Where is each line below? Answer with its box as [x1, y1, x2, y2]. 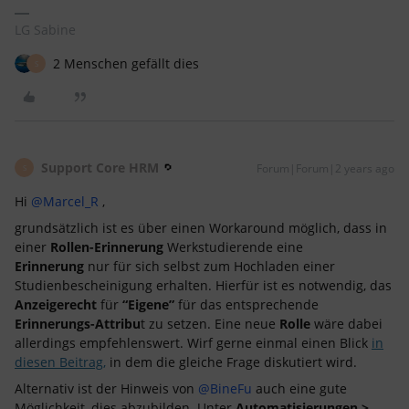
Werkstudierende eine [167, 238, 303, 256]
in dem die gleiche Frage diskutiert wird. [106, 353, 357, 371]
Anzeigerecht [15, 296, 97, 313]
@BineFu [198, 380, 252, 397]
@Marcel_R [31, 193, 99, 210]
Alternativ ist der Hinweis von [15, 380, 198, 397]
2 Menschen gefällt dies [53, 55, 199, 72]
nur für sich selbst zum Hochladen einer [84, 257, 335, 275]
